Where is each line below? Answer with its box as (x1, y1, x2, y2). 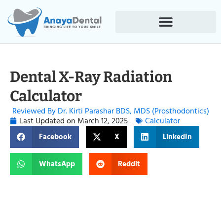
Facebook (38, 130, 72, 143)
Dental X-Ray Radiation (10, 68, 172, 86)
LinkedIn (162, 130, 192, 143)
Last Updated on (19, 114, 77, 127)
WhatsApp (38, 157, 75, 170)
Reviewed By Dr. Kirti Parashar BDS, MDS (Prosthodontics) (12, 105, 209, 117)
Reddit (118, 157, 140, 170)
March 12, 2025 (77, 114, 128, 127)
